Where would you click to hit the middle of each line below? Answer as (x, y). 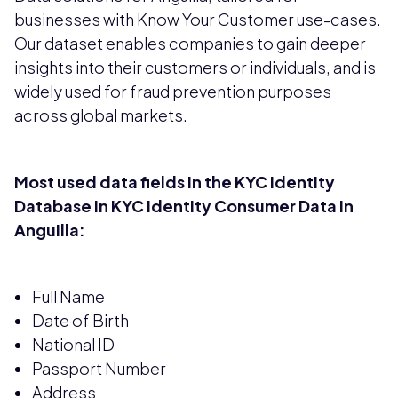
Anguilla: (50, 230)
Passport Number (99, 369)
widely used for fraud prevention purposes (173, 92)
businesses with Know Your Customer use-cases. (198, 20)
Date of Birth (80, 321)
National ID (73, 345)
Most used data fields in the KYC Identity (175, 182)
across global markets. (101, 115)
